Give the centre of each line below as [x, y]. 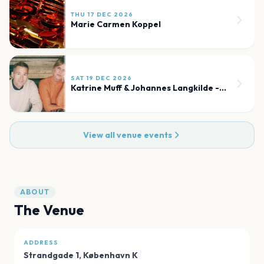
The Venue [49, 209]
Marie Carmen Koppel [116, 24]
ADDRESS [41, 242]
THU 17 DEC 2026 [102, 14]
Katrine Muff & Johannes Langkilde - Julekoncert [223, 88]
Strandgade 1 [51, 255]
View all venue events [127, 135]
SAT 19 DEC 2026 [101, 78]
